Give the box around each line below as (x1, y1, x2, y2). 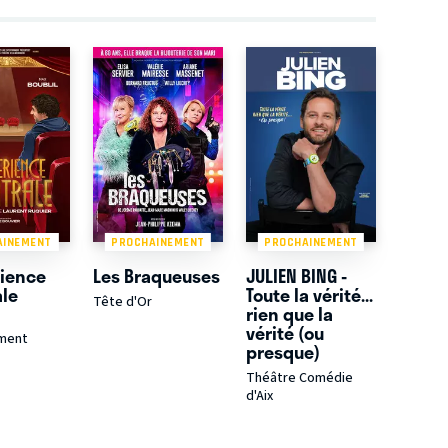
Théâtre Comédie (245, 368, 353, 389)
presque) (245, 338, 320, 367)
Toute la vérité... (245, 281, 373, 310)
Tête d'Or (93, 292, 153, 313)
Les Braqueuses (93, 262, 221, 291)
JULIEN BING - (245, 262, 347, 291)
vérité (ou (245, 319, 324, 348)
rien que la (245, 300, 333, 329)
